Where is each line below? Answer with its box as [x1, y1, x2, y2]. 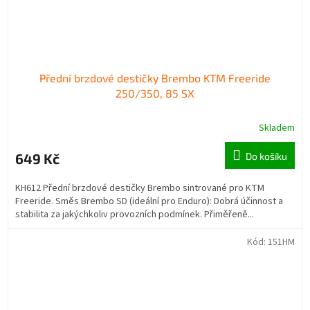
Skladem [259, 121, 295, 136]
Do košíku [246, 150, 287, 163]
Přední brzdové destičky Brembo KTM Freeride [39, 71, 271, 85]
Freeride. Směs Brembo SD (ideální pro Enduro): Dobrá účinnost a [15, 194, 283, 209]
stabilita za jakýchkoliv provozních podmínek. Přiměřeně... [15, 208, 254, 222]
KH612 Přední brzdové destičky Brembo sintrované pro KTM [15, 181, 264, 196]
